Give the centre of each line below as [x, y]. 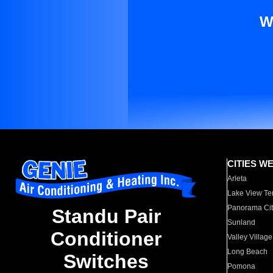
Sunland [242, 222]
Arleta [237, 179]
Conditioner [106, 239]
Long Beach [248, 252]
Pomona [242, 266]
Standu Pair [106, 217]
